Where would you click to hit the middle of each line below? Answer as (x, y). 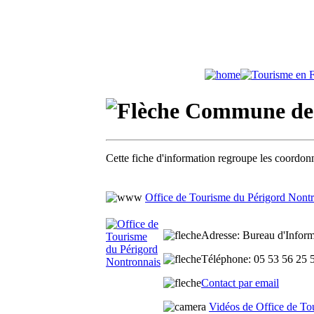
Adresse (219, 235)
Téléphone (225, 259)
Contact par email (240, 283)
